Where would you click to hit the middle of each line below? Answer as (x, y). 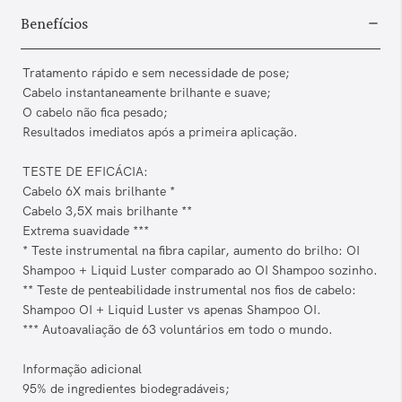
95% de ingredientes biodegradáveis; (126, 389)
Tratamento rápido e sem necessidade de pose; (156, 73)
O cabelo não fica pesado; (95, 113)
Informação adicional (82, 369)
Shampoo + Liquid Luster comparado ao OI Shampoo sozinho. (200, 271)
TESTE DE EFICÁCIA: (85, 172)
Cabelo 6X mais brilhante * (99, 192)
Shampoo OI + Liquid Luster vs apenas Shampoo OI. (172, 310)
